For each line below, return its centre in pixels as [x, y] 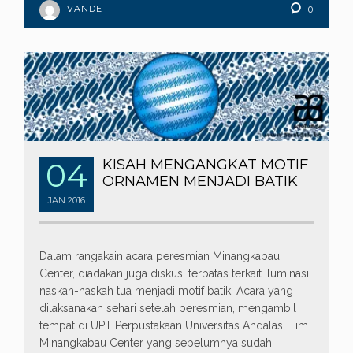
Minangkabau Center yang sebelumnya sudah [156, 343]
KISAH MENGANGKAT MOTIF [205, 165]
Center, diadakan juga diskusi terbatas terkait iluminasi [174, 274]
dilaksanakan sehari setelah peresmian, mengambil [168, 308]
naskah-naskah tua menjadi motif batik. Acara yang [166, 291]
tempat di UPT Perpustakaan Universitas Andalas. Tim [174, 326]
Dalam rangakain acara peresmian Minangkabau [160, 256]
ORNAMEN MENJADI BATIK [200, 182]
